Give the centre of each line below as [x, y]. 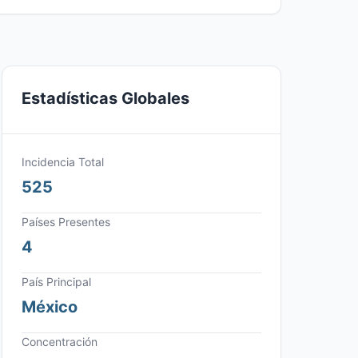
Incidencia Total [63, 162]
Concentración [60, 342]
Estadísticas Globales [105, 98]
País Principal [56, 282]
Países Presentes [66, 222]
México [50, 307]
